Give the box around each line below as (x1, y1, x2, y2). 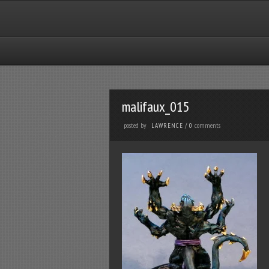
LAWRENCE (151, 121, 183, 130)
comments (194, 121, 220, 130)
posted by (121, 121, 148, 130)
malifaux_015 (121, 97, 190, 116)
